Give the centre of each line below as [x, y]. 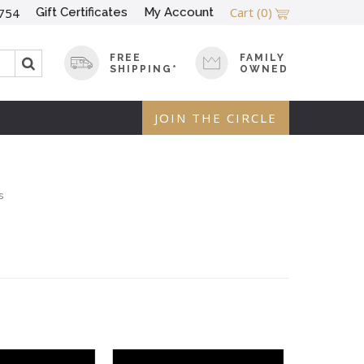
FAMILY [263, 57]
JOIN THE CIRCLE [216, 118]
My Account [179, 13]
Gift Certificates [82, 13]
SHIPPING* [144, 69]
